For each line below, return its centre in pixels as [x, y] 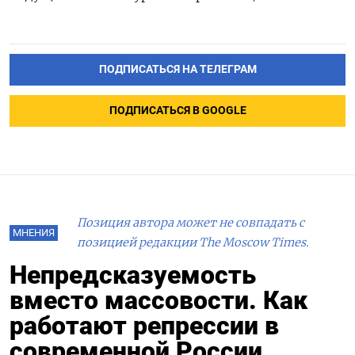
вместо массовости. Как [158, 301]
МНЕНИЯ [34, 233]
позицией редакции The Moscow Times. [193, 243]
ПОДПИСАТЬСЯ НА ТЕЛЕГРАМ [177, 70]
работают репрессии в [144, 326]
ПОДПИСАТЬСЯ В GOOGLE [177, 111]
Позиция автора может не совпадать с [191, 223]
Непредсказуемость [133, 275]
